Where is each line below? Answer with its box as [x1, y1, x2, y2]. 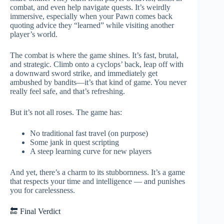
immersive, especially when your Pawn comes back [10, 11, 172, 20]
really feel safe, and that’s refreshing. [10, 86, 125, 95]
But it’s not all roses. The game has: [10, 107, 122, 116]
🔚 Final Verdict [10, 206, 60, 215]
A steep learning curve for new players [30, 146, 151, 155]
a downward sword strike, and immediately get [10, 68, 157, 77]
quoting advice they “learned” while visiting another [10, 20, 174, 29]
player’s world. [10, 29, 57, 38]
